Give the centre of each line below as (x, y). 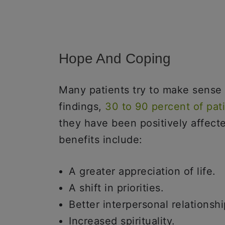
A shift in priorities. (116, 188)
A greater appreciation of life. (142, 171)
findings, (82, 106)
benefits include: (101, 140)
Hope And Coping (117, 59)
